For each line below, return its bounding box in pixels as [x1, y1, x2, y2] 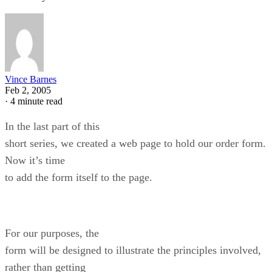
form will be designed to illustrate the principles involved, [5, 243, 261, 256]
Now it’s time [5, 154, 65, 166]
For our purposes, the [5, 226, 99, 239]
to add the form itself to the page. [5, 171, 152, 183]
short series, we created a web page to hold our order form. [5, 137, 269, 149]
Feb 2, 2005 [5, 84, 51, 95]
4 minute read [10, 95, 63, 106]
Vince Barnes [5, 73, 56, 84]
